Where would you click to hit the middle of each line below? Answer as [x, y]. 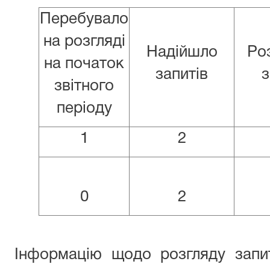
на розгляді [84, 42]
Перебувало [84, 19]
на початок [84, 64]
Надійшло [182, 52]
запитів [182, 75]
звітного [84, 86]
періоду [84, 108]
